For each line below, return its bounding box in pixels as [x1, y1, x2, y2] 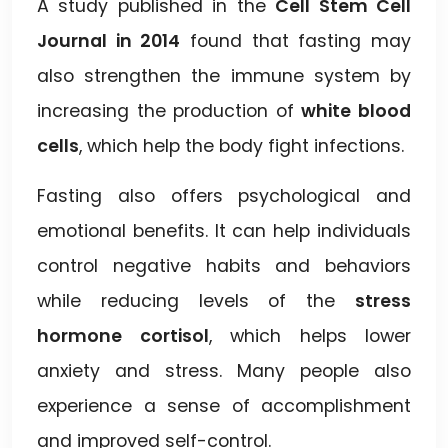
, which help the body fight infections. [79, 133, 404, 158]
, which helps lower [208, 323, 411, 348]
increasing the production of [37, 98, 302, 123]
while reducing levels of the [37, 288, 355, 313]
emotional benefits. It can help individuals [37, 218, 411, 243]
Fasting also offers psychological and [37, 183, 411, 208]
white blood [301, 98, 412, 123]
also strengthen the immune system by [37, 63, 411, 88]
